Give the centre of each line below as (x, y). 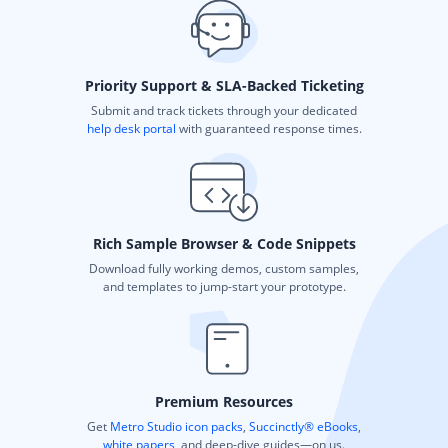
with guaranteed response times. (268, 128)
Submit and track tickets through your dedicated (224, 110)
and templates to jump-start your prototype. (224, 286)
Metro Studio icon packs (176, 426)
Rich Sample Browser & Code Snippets (224, 243)
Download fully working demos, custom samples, (224, 268)
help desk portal (131, 128)
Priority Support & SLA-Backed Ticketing (224, 85)
